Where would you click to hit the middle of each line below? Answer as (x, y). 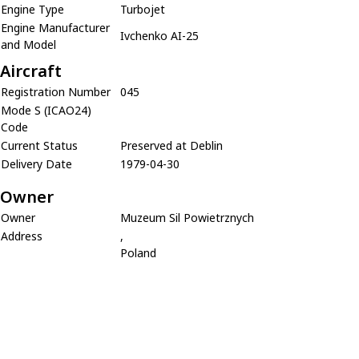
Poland (138, 253)
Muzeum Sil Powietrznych (187, 218)
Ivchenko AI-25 (159, 36)
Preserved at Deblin (171, 146)
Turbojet (143, 10)
